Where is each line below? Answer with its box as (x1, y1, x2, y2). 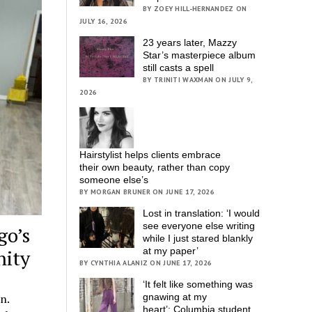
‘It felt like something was (143, 279, 253, 290)
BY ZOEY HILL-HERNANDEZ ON (143, 3, 247, 13)
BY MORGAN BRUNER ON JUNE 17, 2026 (79, 187, 214, 197)
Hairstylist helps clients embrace (79, 149, 221, 161)
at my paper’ (143, 245, 199, 257)
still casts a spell (143, 61, 214, 73)
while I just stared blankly (143, 233, 253, 244)
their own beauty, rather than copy (79, 162, 231, 173)
